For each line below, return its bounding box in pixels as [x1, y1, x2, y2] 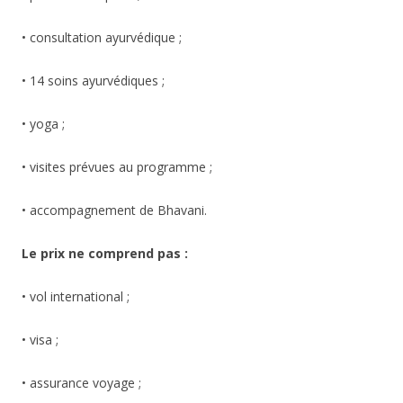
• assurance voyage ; [22, 374, 141, 392]
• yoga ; [22, 115, 65, 133]
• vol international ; [22, 288, 130, 306]
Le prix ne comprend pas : [22, 245, 188, 263]
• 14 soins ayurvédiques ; [22, 72, 165, 90]
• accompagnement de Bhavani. [22, 201, 207, 219]
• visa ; [22, 331, 58, 349]
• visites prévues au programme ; [22, 158, 212, 176]
